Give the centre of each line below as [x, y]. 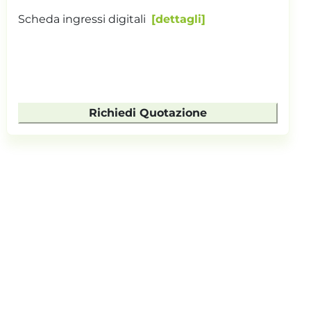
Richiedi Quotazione [148, 112]
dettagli [178, 19]
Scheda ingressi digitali [82, 19]
